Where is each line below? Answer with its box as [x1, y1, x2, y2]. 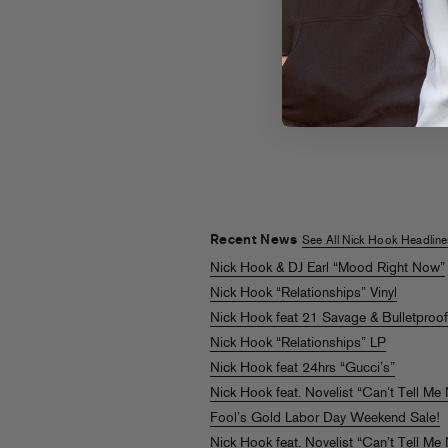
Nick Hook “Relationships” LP [210, 336, 386, 352]
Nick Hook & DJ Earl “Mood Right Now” [210, 261, 445, 277]
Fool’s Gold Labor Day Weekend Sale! [210, 411, 440, 427]
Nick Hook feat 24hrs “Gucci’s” [210, 361, 395, 377]
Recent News [210, 233, 302, 249]
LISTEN [354, 101, 400, 117]
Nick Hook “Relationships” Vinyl [210, 286, 397, 302]
